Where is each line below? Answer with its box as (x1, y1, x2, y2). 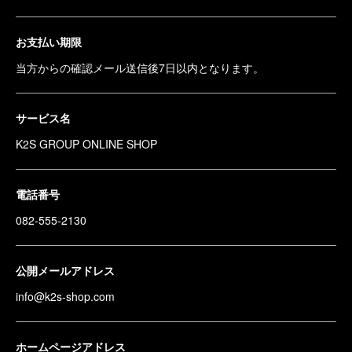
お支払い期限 (16, 33, 82, 49)
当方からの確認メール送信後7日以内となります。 (16, 59, 267, 75)
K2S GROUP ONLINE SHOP (16, 135, 160, 152)
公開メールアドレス (16, 262, 115, 278)
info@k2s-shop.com (16, 288, 118, 304)
